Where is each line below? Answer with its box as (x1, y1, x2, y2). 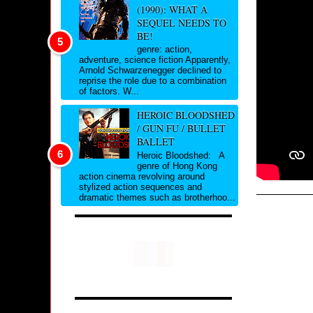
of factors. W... (79, 86, 139, 97)
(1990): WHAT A (136, 2, 208, 16)
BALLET (136, 135, 175, 149)
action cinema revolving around (79, 170, 205, 182)
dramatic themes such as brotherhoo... (79, 191, 235, 203)
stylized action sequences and (79, 181, 202, 192)
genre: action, (136, 44, 192, 55)
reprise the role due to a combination (79, 75, 226, 87)
